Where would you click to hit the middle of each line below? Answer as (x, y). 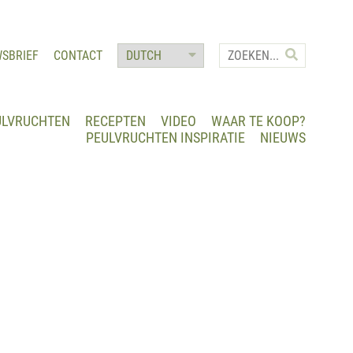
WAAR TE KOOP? (258, 121)
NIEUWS (283, 137)
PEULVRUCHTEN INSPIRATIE (165, 137)
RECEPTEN (115, 121)
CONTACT (78, 56)
